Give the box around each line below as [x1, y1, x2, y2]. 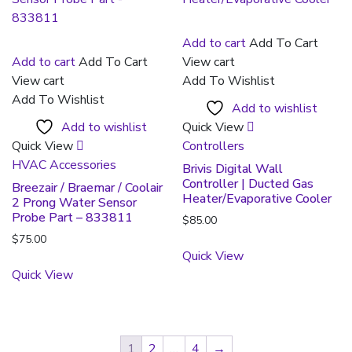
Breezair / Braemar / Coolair [12, 179, 163, 197]
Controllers [182, 137, 245, 156]
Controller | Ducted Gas [182, 175, 314, 193]
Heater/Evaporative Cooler [182, 190, 332, 208]
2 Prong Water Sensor [12, 194, 137, 212]
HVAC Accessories [12, 156, 116, 174]
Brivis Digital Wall [182, 160, 284, 178]
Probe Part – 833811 [12, 209, 133, 227]
